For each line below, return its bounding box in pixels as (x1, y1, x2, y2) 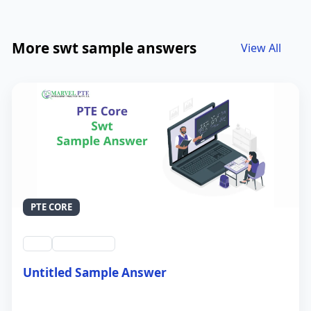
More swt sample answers (12, 37, 196, 58)
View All (241, 40, 281, 56)
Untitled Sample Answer (23, 264, 167, 281)
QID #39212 (59, 237, 108, 250)
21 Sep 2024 (23, 290, 85, 306)
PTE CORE (31, 201, 73, 214)
